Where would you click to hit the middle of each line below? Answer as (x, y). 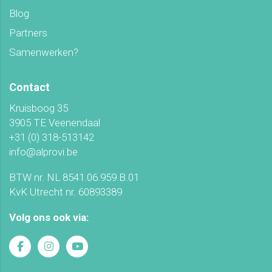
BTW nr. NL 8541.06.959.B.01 (74, 178)
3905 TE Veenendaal (55, 123)
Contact (29, 87)
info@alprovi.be (43, 152)
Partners (28, 33)
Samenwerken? (44, 53)
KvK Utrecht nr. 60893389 (66, 192)
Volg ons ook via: (49, 218)
